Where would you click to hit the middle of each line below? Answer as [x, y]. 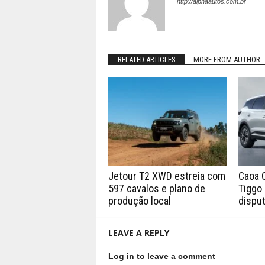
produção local [139, 201]
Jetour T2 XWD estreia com [167, 176]
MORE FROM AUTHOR [227, 59]
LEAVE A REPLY [138, 233]
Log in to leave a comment [161, 256]
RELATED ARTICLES [146, 59]
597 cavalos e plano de [156, 188]
